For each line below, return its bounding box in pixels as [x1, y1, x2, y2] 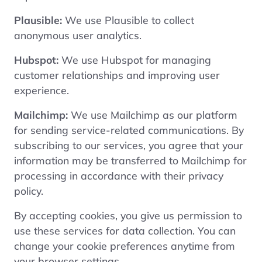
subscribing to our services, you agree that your [14, 138, 243, 151]
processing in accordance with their [14, 168, 188, 182]
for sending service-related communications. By [14, 123, 244, 136]
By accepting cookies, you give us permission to [14, 208, 242, 222]
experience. [14, 83, 69, 96]
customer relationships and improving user [14, 68, 220, 81]
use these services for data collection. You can [14, 223, 236, 237]
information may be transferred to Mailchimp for [14, 153, 247, 167]
